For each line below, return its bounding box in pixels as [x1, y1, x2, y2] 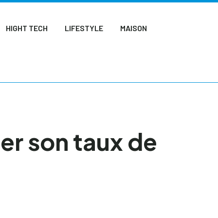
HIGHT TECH [6, 23, 48, 33]
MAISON [120, 23, 147, 33]
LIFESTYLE [65, 23, 104, 33]
